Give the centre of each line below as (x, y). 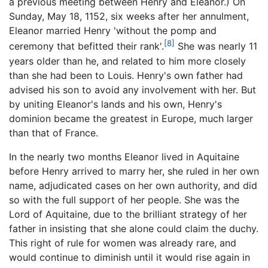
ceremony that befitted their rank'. (86, 46)
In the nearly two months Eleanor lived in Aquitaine (124, 156)
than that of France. (54, 133)
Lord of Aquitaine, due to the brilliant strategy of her (128, 214)
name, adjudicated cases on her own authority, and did (133, 185)
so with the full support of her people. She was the (124, 200)
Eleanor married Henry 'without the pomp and (113, 31)
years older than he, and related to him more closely (127, 61)
